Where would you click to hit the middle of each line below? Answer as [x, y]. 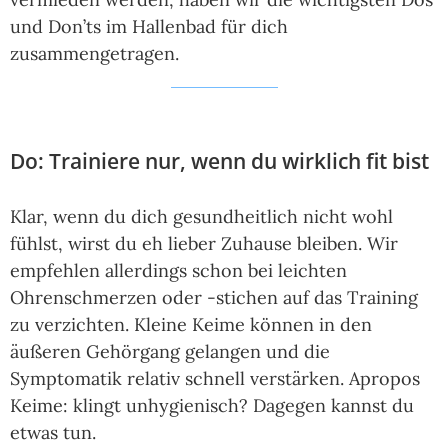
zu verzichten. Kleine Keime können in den [191, 325]
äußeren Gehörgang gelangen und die [170, 352]
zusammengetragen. [94, 54]
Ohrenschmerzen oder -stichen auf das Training [214, 298]
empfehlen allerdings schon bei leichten [178, 271]
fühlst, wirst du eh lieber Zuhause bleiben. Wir [204, 244]
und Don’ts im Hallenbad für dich [149, 27]
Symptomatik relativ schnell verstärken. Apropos [215, 379]
